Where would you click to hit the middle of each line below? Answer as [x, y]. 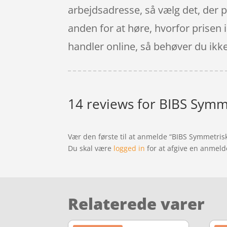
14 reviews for [114, 104]
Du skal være [91, 148]
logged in [129, 148]
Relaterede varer [137, 203]
